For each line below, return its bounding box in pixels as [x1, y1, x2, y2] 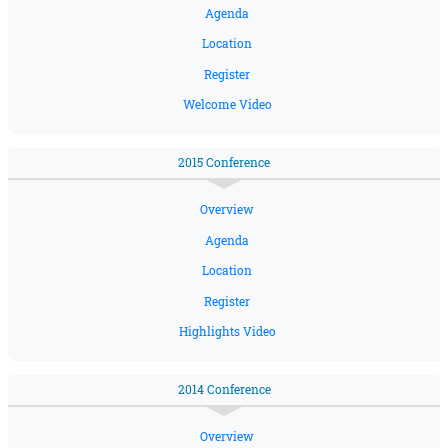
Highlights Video [178, 324, 276, 340]
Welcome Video [182, 97, 272, 113]
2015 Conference [178, 155, 270, 171]
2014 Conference [177, 382, 271, 398]
